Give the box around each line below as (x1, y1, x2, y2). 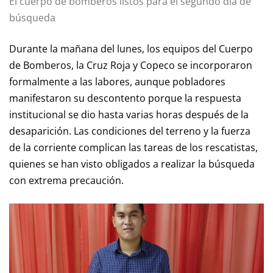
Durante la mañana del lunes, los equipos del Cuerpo (9, 42, 253, 55)
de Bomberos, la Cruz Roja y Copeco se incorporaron (9, 58, 252, 72)
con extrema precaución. (9, 174, 124, 187)
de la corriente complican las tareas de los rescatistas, (9, 141, 258, 154)
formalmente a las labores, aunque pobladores (9, 75, 225, 88)
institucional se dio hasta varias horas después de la (9, 108, 249, 121)
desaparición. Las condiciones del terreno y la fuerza (9, 124, 250, 138)
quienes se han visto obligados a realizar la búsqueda (9, 157, 255, 171)
